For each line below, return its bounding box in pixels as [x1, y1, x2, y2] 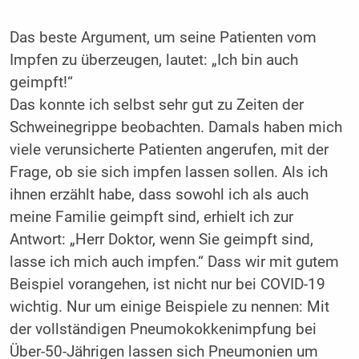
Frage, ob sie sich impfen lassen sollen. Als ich [9, 163, 328, 182]
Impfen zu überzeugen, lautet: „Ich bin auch [9, 51, 298, 70]
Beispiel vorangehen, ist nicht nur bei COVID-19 [9, 276, 325, 294]
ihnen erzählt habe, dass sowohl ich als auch [9, 186, 309, 204]
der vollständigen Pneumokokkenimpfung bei [9, 321, 317, 339]
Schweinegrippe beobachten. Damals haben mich [9, 119, 342, 137]
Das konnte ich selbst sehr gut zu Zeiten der [9, 96, 304, 115]
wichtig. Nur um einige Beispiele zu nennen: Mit [9, 298, 329, 317]
